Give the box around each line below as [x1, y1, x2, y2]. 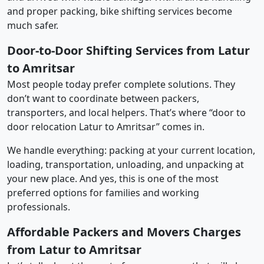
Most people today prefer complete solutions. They [7, 77, 235, 91]
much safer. [7, 18, 58, 32]
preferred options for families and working [7, 186, 199, 199]
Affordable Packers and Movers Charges [7, 223, 241, 240]
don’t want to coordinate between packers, [7, 91, 199, 105]
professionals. [7, 200, 70, 213]
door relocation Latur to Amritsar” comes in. [7, 120, 204, 133]
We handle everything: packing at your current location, [7, 143, 255, 157]
